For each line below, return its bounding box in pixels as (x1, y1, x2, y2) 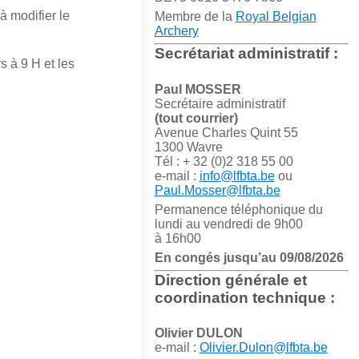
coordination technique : (154, 288, 335, 306)
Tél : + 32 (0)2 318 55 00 (154, 154, 293, 168)
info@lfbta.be (199, 168, 275, 183)
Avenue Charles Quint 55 (154, 125, 298, 139)
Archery (154, 24, 199, 38)
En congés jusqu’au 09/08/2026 (154, 250, 344, 264)
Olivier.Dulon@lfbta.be (199, 340, 328, 354)
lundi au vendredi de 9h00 (154, 216, 303, 231)
